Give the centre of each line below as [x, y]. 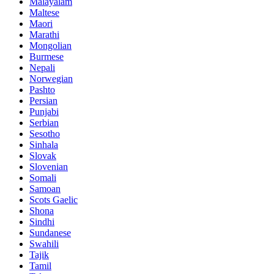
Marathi [44, 34]
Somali [43, 177]
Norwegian [51, 78]
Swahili [44, 243]
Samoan [45, 188]
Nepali [42, 67]
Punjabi [44, 111]
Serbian [44, 122]
